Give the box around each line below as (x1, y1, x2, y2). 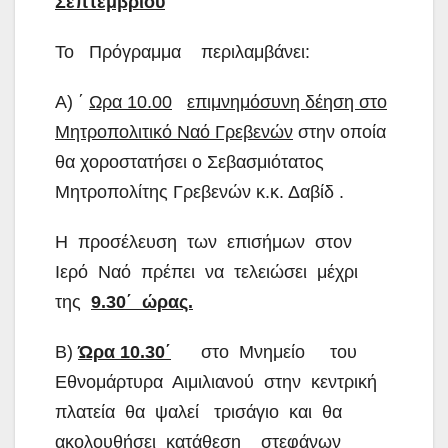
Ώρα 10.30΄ (78, 341, 171, 362)
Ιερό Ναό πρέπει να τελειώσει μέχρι (55, 261, 363, 282)
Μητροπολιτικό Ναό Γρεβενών (55, 121, 293, 142)
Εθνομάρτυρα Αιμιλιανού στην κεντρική (55, 371, 382, 392)
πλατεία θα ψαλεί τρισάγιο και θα (55, 401, 352, 422)
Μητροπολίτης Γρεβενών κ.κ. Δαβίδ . (55, 181, 344, 202)
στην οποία (293, 121, 386, 142)
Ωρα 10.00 (89, 91, 172, 112)
